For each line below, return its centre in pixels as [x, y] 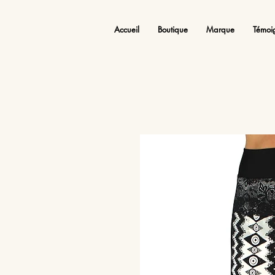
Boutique [172, 29]
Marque [220, 29]
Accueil [126, 29]
